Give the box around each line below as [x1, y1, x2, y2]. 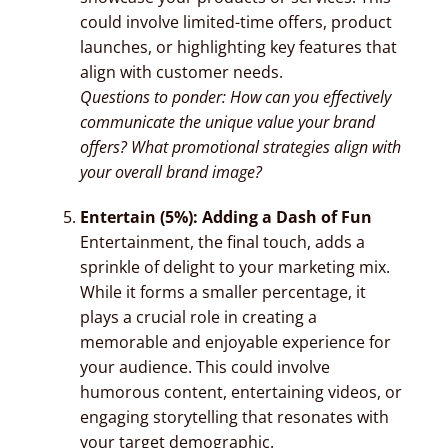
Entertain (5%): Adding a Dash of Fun [79, 205, 372, 228]
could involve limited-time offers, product [79, 10, 392, 33]
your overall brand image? [79, 160, 262, 183]
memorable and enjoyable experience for [79, 330, 391, 353]
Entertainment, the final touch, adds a [79, 230, 365, 253]
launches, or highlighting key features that [79, 35, 397, 58]
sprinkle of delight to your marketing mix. [79, 255, 390, 278]
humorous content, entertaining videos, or [79, 380, 402, 403]
